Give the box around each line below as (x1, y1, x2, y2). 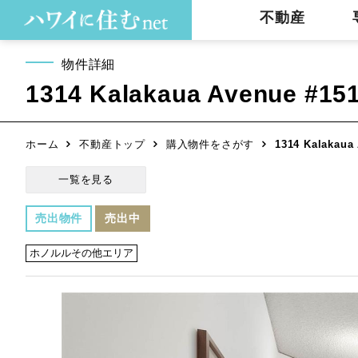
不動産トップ (79, 138, 146, 150)
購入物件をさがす (165, 138, 255, 150)
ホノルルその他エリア (30, 247, 133, 259)
